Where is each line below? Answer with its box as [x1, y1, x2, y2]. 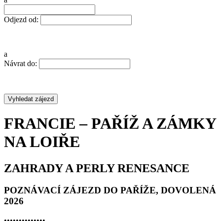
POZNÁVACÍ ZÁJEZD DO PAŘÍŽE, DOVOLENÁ [4, 184, 216, 195]
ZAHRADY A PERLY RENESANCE [4, 161, 189, 175]
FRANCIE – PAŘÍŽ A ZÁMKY [4, 114, 216, 133]
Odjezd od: [4, 15, 38, 24]
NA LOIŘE [4, 133, 80, 151]
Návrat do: [4, 59, 37, 68]
